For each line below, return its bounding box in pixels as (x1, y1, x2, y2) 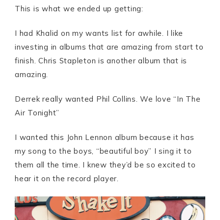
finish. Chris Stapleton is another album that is (15, 55, 187, 65)
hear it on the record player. (15, 173, 119, 183)
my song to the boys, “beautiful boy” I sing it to (15, 146, 192, 156)
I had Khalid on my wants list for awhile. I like (15, 28, 183, 38)
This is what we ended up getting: (15, 3, 143, 13)
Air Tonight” (15, 108, 59, 117)
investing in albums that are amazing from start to (15, 42, 204, 52)
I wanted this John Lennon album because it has (15, 132, 194, 142)
